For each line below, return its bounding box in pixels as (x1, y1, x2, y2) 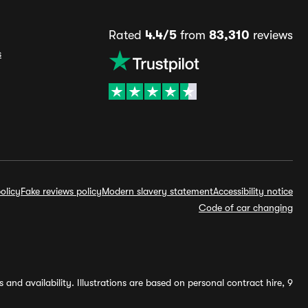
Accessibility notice (213, 186, 293, 197)
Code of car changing (199, 202, 293, 213)
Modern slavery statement (102, 186, 213, 197)
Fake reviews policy (21, 186, 102, 197)
